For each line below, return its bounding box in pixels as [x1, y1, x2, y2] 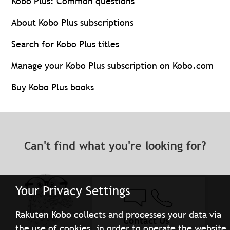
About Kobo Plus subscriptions [11, 16, 134, 29]
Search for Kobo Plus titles [11, 38, 120, 50]
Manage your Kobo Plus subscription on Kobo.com [11, 60, 214, 72]
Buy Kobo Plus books [11, 81, 94, 93]
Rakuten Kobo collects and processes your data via [15, 208, 222, 220]
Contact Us [123, 214, 170, 226]
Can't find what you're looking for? [24, 139, 206, 154]
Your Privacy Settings [15, 183, 131, 198]
